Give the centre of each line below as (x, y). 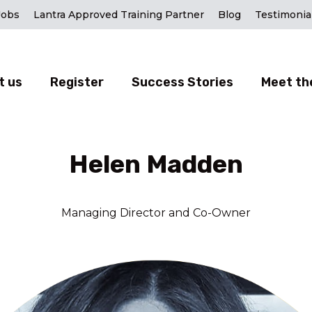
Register (77, 82)
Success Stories (182, 82)
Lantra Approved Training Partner (119, 15)
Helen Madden (156, 164)
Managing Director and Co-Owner (156, 212)
